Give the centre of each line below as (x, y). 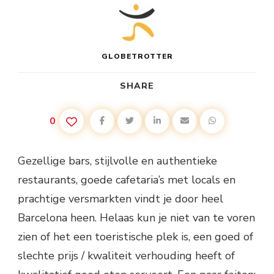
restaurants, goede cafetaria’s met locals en (127, 180)
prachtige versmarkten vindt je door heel (120, 199)
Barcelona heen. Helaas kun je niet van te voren (136, 218)
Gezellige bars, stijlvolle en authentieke (117, 161)
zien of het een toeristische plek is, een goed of (135, 237)
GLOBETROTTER (137, 56)
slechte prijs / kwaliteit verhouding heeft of (126, 256)
